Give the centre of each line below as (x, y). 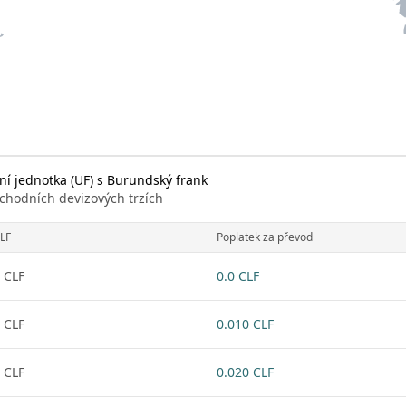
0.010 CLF (245, 324)
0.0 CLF (238, 276)
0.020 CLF (245, 372)
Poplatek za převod (265, 237)
